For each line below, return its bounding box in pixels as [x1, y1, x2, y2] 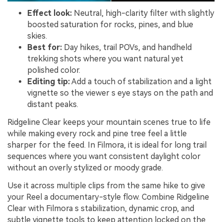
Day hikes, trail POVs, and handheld [62, 43, 192, 53]
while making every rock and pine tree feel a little [7, 129, 187, 139]
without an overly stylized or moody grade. [7, 163, 163, 173]
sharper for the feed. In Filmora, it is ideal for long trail [7, 140, 207, 150]
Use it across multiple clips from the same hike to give [7, 180, 205, 190]
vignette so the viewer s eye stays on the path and [27, 88, 213, 98]
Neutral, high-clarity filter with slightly [72, 8, 214, 18]
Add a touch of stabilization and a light [70, 77, 212, 87]
